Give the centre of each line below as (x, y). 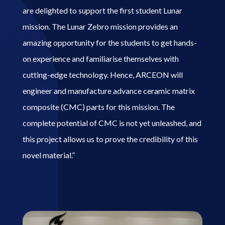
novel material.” (48, 155)
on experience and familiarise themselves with (100, 58)
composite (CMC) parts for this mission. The (98, 106)
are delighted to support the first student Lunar (102, 10)
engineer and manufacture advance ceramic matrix (108, 90)
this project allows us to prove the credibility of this (110, 139)
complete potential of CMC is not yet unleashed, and (112, 123)
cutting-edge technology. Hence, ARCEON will (102, 74)
